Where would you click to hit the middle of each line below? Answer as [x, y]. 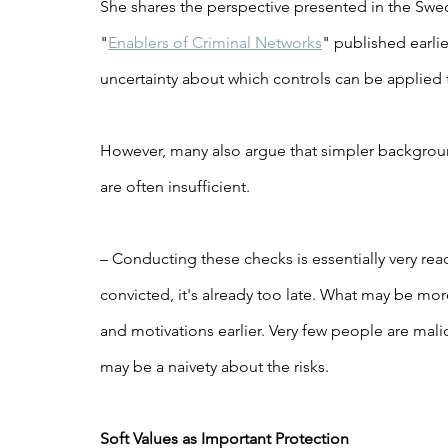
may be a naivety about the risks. [214, 366]
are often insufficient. [175, 186]
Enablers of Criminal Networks [215, 42]
